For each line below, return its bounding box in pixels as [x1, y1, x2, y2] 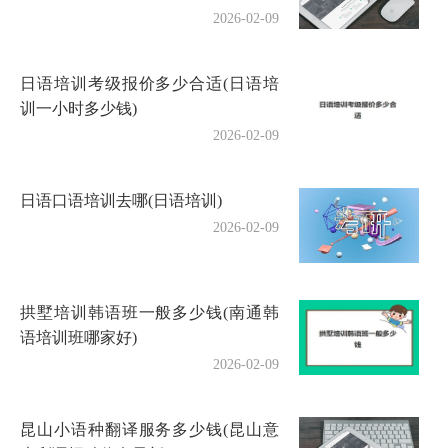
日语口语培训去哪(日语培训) [20, 191, 222, 209]
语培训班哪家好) [20, 328, 137, 346]
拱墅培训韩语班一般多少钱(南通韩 [20, 303, 280, 321]
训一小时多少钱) [20, 99, 137, 117]
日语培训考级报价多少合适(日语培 [20, 74, 280, 92]
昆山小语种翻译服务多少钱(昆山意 [20, 420, 280, 438]
